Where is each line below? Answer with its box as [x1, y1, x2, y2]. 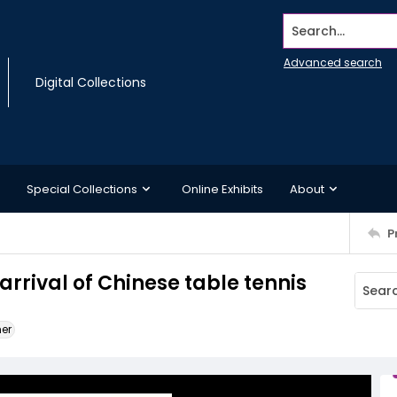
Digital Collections [35, 74, 146, 91]
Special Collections [27, 180, 137, 198]
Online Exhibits [182, 180, 263, 198]
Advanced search [284, 55, 382, 70]
